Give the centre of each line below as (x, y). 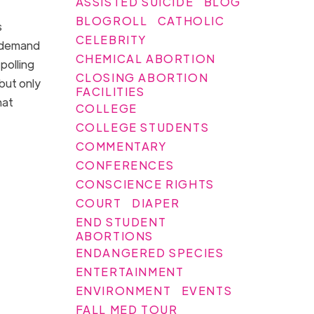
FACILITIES (110, 91)
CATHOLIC (191, 20)
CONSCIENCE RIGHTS (145, 184)
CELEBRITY (111, 39)
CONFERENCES (125, 165)
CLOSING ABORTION (142, 77)
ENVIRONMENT (123, 290)
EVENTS (207, 290)
